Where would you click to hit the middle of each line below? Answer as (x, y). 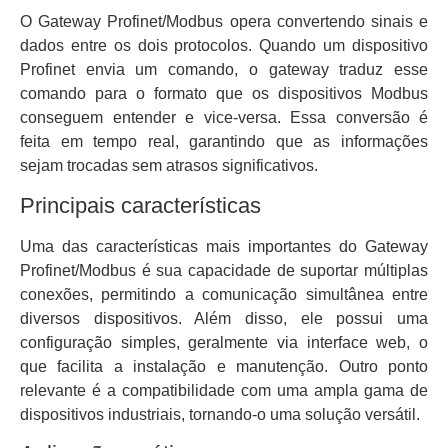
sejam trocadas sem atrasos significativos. (169, 166)
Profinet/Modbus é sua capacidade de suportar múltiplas (224, 270)
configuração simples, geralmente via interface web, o (224, 342)
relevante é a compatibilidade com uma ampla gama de (224, 390)
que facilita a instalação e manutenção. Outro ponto (224, 366)
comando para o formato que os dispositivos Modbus (224, 94)
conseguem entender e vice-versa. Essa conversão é (224, 118)
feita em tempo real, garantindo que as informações (224, 142)
